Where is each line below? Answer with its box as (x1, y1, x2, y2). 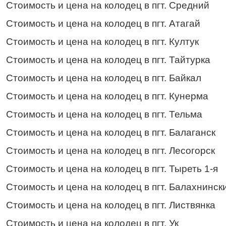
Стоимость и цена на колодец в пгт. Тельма (6, 108, 202, 120)
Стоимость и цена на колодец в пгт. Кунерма (6, 90, 208, 101)
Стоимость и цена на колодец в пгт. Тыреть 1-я (6, 163, 218, 174)
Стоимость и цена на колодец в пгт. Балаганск (6, 127, 215, 138)
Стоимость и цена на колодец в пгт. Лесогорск (6, 145, 215, 156)
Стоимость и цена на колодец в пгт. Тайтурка (6, 54, 210, 65)
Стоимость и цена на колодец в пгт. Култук (6, 36, 199, 47)
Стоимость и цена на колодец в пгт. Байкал (6, 72, 201, 83)
